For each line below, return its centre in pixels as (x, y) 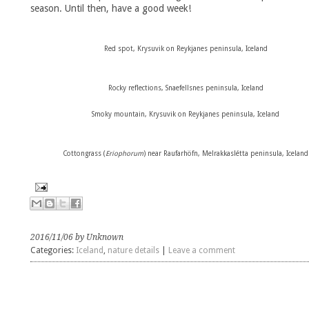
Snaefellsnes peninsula (201, 88)
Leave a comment (202, 250)
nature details (133, 250)
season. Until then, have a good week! (111, 8)
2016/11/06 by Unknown (77, 237)
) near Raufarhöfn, (173, 153)
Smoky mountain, (120, 114)
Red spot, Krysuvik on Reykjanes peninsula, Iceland (186, 49)
